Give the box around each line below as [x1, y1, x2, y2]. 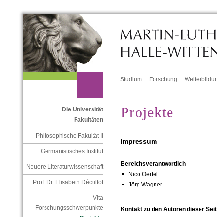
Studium [120, 76, 142, 83]
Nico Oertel [128, 171, 158, 178]
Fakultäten [74, 116, 103, 124]
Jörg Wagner [128, 181, 162, 188]
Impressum [120, 137, 157, 145]
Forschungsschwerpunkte [35, 204, 103, 212]
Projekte [120, 104, 174, 121]
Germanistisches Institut [40, 148, 103, 155]
